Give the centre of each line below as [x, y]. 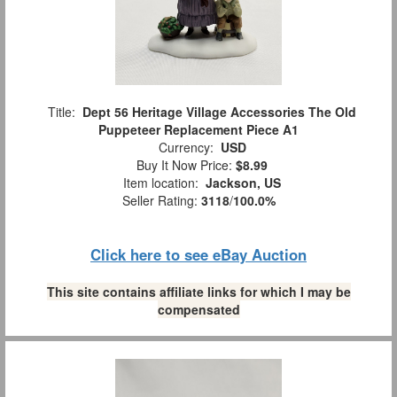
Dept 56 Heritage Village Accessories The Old [219, 112]
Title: [62, 112]
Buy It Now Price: [183, 165]
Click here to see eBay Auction [198, 255]
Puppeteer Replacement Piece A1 [198, 130]
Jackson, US [243, 183]
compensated [198, 310]
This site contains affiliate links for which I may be [198, 292]
